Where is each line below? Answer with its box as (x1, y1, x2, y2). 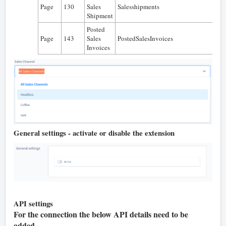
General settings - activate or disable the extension (14, 127, 175, 139)
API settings (14, 197, 53, 209)
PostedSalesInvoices (118, 34, 173, 43)
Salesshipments (118, 2, 159, 12)
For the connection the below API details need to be (14, 208, 188, 220)
